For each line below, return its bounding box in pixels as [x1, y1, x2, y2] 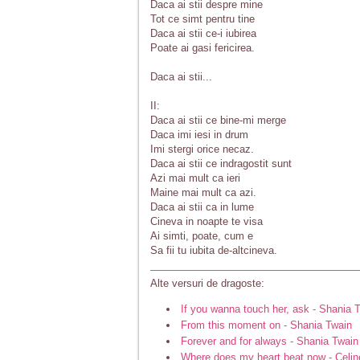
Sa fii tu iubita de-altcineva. [150, 244, 277, 256]
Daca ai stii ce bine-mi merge [150, 114, 286, 126]
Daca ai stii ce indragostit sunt [150, 157, 292, 170]
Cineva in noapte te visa [150, 215, 263, 227]
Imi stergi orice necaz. [150, 143, 254, 155]
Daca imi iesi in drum [150, 129, 248, 141]
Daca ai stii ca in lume [150, 201, 254, 213]
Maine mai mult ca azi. [150, 186, 256, 198]
